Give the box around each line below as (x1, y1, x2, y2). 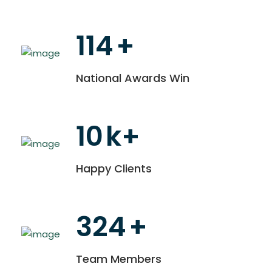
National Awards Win (76, 70, 189, 86)
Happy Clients (76, 161, 152, 176)
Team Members (76, 251, 161, 267)
